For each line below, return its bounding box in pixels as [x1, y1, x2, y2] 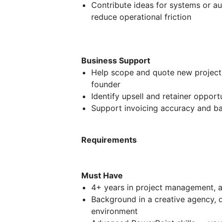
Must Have [81, 170, 123, 180]
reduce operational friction [91, 11, 191, 22]
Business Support [81, 55, 150, 65]
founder [91, 79, 120, 89]
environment [91, 206, 138, 216]
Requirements [81, 134, 137, 145]
